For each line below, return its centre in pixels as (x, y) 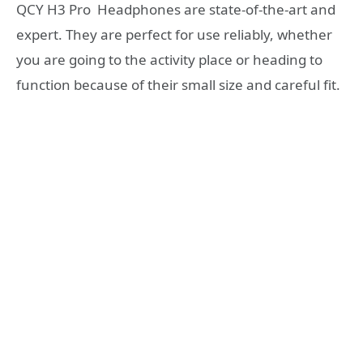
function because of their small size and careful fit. (178, 84)
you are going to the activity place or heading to (169, 59)
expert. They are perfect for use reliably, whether (174, 34)
